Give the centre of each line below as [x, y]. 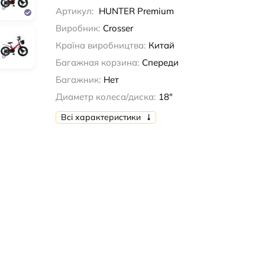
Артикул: [75, 11]
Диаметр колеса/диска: [105, 96]
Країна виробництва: [100, 45]
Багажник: [78, 79]
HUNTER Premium [136, 11]
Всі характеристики [102, 117]
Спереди [160, 62]
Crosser [118, 28]
